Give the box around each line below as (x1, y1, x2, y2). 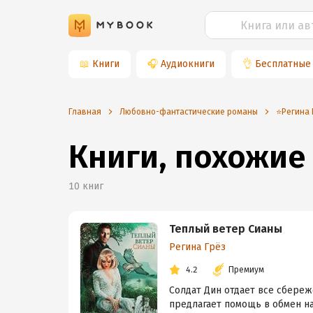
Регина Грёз (169, 241, 226, 253)
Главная (68, 107, 101, 117)
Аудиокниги (161, 58, 214, 70)
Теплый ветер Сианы (169, 222, 282, 235)
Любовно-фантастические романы (119, 107, 258, 117)
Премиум (228, 265, 264, 275)
